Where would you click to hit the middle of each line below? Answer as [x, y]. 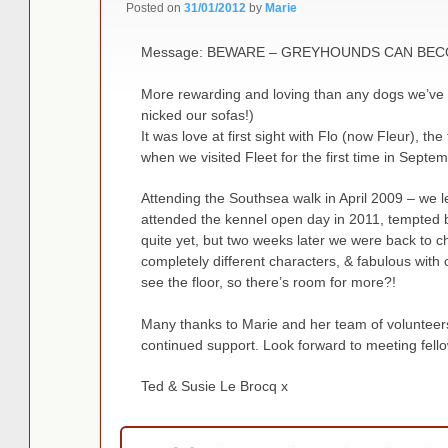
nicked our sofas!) [197, 114]
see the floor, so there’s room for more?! [268, 282]
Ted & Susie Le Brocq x [214, 386]
